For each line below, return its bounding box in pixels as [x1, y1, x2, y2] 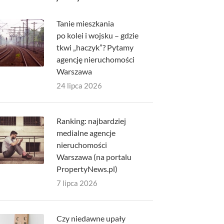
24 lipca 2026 [56, 81, 102, 90]
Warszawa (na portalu [56, 152, 131, 161]
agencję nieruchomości [56, 54, 134, 64]
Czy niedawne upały [56, 213, 125, 223]
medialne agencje [56, 128, 115, 137]
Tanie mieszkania [56, 18, 114, 28]
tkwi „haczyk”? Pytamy [56, 42, 133, 52]
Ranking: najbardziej [56, 116, 126, 125]
